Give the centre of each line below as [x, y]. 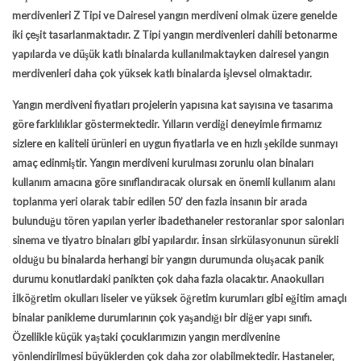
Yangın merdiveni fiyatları [71, 105]
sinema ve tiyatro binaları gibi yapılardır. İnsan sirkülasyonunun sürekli [175, 240]
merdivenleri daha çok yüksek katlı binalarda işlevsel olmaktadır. [162, 73]
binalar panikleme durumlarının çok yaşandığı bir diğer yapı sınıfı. [162, 317]
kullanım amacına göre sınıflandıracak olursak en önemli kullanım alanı [174, 182]
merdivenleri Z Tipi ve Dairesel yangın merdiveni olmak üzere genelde [174, 15]
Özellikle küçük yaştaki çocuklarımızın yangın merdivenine [146, 337]
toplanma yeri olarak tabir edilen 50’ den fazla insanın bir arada [160, 201]
